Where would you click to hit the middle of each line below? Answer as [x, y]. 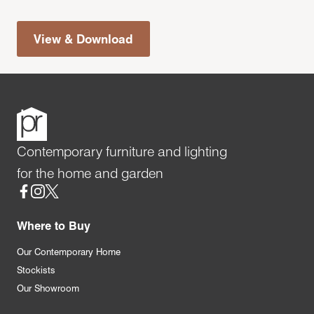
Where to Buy [54, 225]
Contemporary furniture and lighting [122, 151]
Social [33, 192]
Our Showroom [48, 288]
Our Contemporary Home [69, 251]
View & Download [83, 39]
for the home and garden [90, 173]
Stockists [36, 269]
